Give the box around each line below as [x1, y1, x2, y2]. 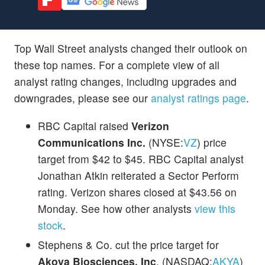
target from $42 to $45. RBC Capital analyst [38, 151, 244, 166]
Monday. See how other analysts [38, 201, 195, 216]
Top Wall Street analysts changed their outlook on [14, 40, 247, 56]
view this [195, 201, 235, 216]
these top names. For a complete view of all [14, 57, 219, 72]
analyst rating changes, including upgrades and [14, 73, 237, 89]
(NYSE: [146, 134, 183, 150]
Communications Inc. [38, 134, 146, 150]
